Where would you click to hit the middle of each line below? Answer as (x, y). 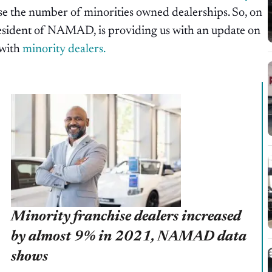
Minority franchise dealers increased (126, 217)
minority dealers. (65, 49)
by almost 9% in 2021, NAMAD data (129, 237)
